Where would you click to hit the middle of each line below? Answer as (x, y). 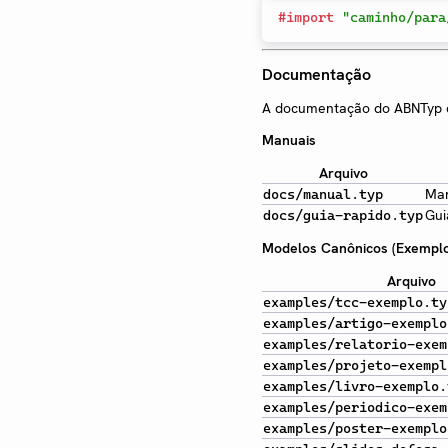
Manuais (289, 139)
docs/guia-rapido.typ (343, 214)
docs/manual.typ (323, 193)
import (310, 16)
